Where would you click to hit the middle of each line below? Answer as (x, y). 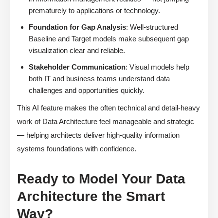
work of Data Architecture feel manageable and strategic (106, 122)
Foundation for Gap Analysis (77, 27)
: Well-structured (152, 27)
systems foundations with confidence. (77, 149)
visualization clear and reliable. (77, 51)
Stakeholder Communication (77, 67)
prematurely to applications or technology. (94, 11)
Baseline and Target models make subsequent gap (109, 39)
